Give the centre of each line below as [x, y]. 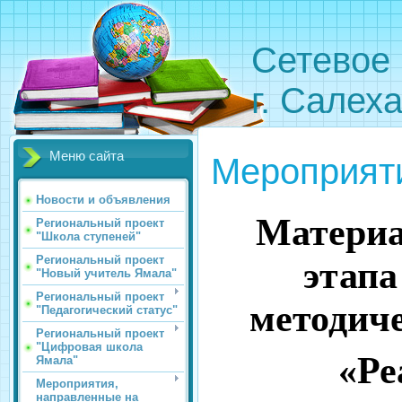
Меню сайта [87, 156]
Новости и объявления [103, 200]
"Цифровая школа [89, 347]
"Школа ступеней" [88, 236]
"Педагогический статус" [107, 310]
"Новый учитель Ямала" [106, 273]
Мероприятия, [77, 384]
